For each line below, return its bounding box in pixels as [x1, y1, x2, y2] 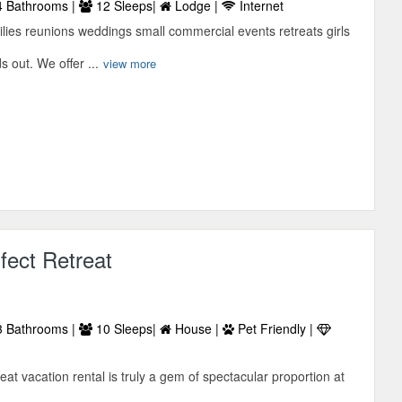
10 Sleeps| [92, 319, 161, 337]
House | [171, 319, 223, 337]
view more [103, 55, 157, 73]
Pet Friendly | [234, 319, 318, 337]
